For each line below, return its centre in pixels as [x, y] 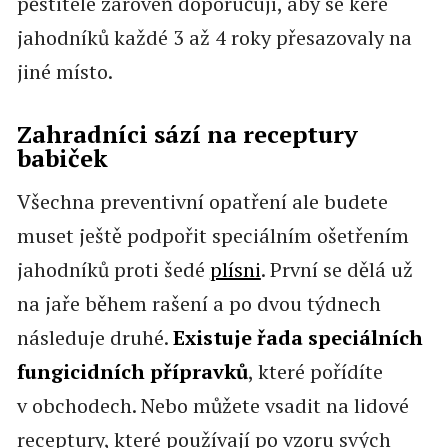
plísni [235, 269]
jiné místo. [64, 71]
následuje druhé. [94, 337]
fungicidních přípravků [132, 371]
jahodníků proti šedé [113, 269]
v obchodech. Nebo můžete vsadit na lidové [212, 405]
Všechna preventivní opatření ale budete [202, 201]
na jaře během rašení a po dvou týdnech [198, 303]
